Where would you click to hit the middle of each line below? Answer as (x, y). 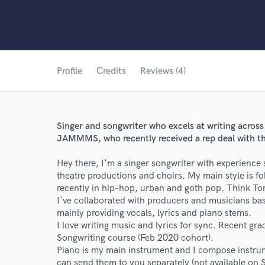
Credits (111, 71)
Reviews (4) (163, 71)
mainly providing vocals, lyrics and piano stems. (154, 213)
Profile (70, 71)
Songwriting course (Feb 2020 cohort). (135, 238)
